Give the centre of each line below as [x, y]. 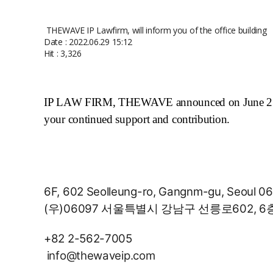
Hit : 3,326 [63, 54]
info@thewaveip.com [101, 256]
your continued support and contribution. [137, 119]
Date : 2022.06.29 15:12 [88, 42]
